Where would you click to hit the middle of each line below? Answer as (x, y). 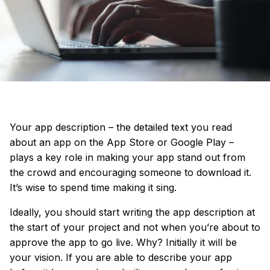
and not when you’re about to (192, 227)
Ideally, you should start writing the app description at (132, 212)
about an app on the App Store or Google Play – (122, 142)
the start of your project (66, 227)
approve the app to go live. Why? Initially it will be (123, 242)
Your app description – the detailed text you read (121, 127)
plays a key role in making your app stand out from (127, 157)
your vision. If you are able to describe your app (121, 257)
